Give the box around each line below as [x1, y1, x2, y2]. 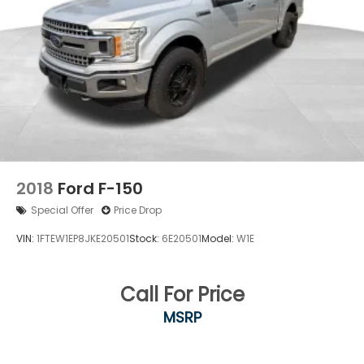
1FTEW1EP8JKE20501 [37, 231, 129, 245]
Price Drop [114, 203, 162, 218]
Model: [201, 231, 236, 245]
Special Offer [31, 203, 93, 218]
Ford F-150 [58, 177, 143, 201]
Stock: [129, 231, 162, 245]
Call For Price [119, 281, 245, 309]
